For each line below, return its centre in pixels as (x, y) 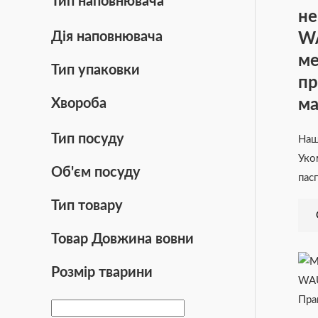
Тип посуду (88, 139)
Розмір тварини (102, 272)
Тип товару (87, 205)
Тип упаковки (95, 70)
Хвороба (79, 103)
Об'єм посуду (96, 172)
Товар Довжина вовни (122, 239)
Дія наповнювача (107, 37)
